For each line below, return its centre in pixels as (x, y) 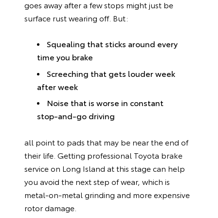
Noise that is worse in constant (105, 103)
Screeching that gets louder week (111, 73)
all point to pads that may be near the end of (106, 142)
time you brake (67, 56)
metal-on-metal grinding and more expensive (107, 194)
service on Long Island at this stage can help (105, 168)
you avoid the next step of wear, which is (97, 181)
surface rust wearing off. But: (76, 18)
